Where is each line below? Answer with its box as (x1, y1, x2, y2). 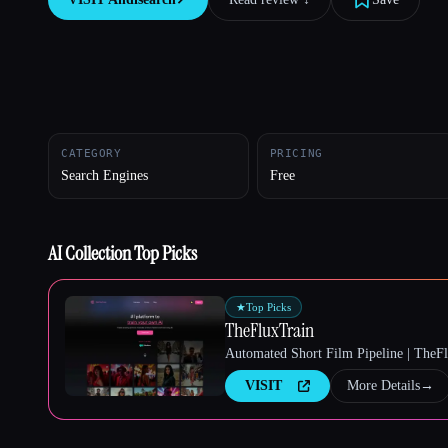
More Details (347, 378, 420, 394)
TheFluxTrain (225, 317, 314, 344)
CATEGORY (61, 147, 122, 161)
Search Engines (61, 168, 148, 184)
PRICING (269, 147, 323, 161)
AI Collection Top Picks (48, 240, 197, 267)
